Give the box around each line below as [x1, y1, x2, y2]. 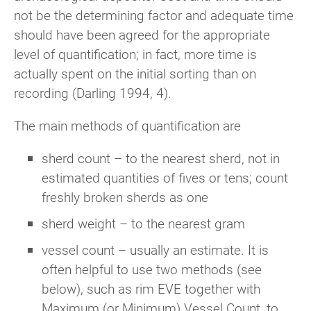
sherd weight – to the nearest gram [42, 215, 245, 233]
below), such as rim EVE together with [42, 280, 260, 298]
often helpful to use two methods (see [42, 260, 262, 278]
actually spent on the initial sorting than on [14, 64, 256, 82]
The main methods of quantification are [14, 116, 241, 134]
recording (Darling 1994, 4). [14, 83, 171, 101]
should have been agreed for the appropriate [14, 25, 270, 43]
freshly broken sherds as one [42, 188, 208, 206]
